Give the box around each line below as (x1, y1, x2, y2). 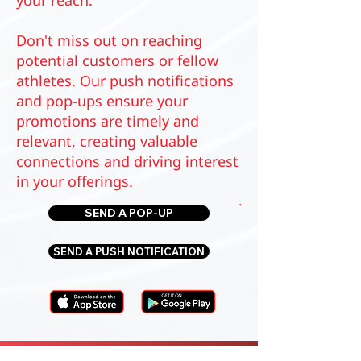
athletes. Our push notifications (16, 71, 234, 90)
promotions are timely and (16, 111, 199, 131)
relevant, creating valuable (16, 131, 197, 151)
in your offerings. (16, 172, 133, 191)
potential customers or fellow (16, 51, 218, 70)
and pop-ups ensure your (16, 91, 188, 110)
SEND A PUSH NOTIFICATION (53, 245, 205, 258)
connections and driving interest (16, 151, 239, 171)
